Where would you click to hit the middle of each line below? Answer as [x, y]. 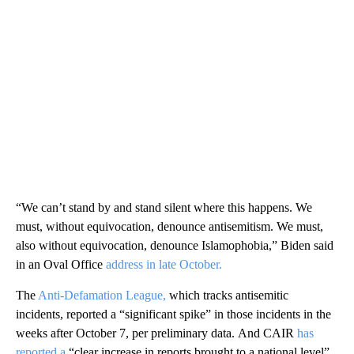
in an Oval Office [61, 264]
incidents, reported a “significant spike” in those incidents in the [173, 314]
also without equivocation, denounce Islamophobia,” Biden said [175, 245]
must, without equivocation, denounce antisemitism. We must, [169, 226]
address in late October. [166, 264]
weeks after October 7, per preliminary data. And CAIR [156, 333]
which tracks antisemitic [227, 295]
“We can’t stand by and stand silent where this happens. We [164, 207]
